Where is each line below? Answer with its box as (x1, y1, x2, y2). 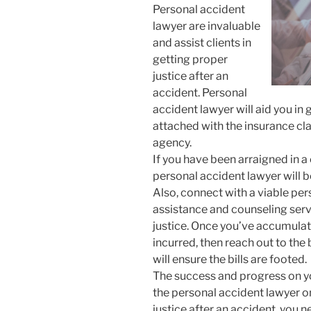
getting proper (153, 53, 228, 67)
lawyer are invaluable (153, 19, 260, 33)
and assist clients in (153, 36, 251, 50)
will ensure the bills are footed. (153, 253, 307, 267)
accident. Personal (153, 86, 247, 100)
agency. (153, 136, 192, 150)
